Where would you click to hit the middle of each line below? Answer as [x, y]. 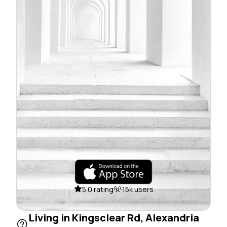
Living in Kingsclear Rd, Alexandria [114, 217]
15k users [138, 189]
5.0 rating [98, 189]
